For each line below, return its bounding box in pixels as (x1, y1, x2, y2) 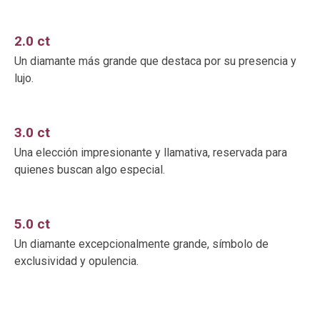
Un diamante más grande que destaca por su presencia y (14, 54, 296, 68)
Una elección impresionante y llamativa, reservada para (14, 145, 287, 159)
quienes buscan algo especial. (14, 162, 165, 176)
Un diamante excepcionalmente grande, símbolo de (14, 236, 269, 251)
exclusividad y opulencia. (14, 254, 139, 268)
